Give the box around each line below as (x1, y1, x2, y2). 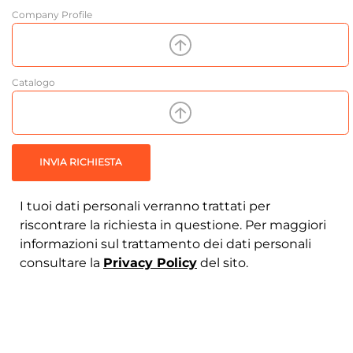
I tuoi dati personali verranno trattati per (20, 199, 270, 214)
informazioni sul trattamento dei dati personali (20, 236, 311, 252)
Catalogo (12, 76, 55, 89)
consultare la (20, 255, 103, 271)
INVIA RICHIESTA (39, 156, 123, 169)
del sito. (197, 255, 248, 271)
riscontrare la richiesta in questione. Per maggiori (20, 217, 326, 233)
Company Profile (12, 8, 92, 20)
